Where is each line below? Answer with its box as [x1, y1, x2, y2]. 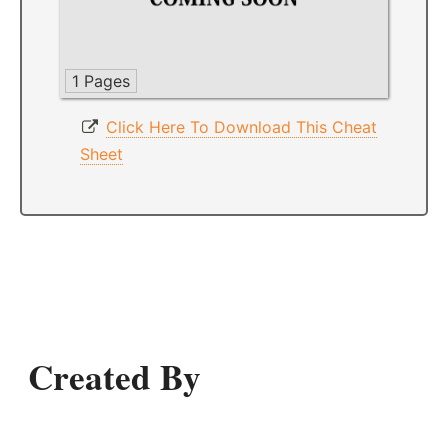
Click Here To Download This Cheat [105, 116, 377, 137]
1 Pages [72, 70, 130, 91]
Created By [28, 350, 201, 402]
